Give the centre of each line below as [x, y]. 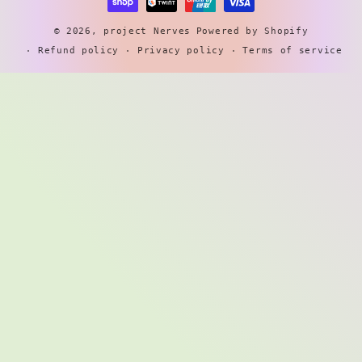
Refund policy [79, 50]
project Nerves [147, 31]
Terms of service [293, 50]
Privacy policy [181, 50]
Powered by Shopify [252, 31]
